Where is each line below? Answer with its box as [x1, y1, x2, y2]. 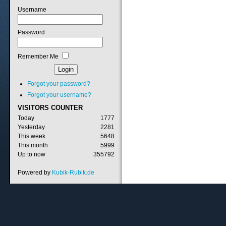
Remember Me [18, 52, 59, 60]
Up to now [18, 151, 46, 158]
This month [18, 142, 48, 149]
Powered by [18, 169, 52, 177]
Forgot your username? [27, 91, 92, 98]
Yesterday [18, 124, 45, 131]
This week [18, 133, 46, 140]
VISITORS [18, 104, 49, 112]
